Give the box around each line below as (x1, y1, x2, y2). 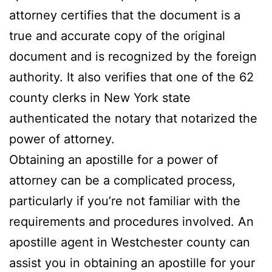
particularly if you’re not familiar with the (9, 193, 240, 208)
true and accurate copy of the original (9, 28, 225, 43)
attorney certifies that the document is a (9, 7, 240, 22)
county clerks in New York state (9, 90, 191, 105)
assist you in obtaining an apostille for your (9, 255, 255, 270)
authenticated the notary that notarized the (9, 110, 257, 126)
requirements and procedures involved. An (9, 214, 254, 229)
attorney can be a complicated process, (9, 172, 236, 188)
